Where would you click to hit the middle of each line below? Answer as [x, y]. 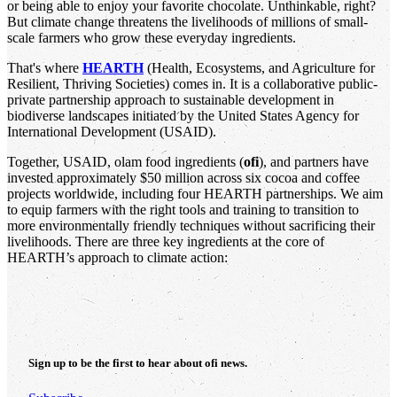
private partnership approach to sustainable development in [171, 99]
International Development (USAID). [112, 131]
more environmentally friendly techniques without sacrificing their [191, 225]
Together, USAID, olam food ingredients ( [125, 161]
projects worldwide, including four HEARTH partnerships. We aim [195, 193]
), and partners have [314, 161]
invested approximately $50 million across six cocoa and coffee [183, 177]
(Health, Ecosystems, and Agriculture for [259, 67]
